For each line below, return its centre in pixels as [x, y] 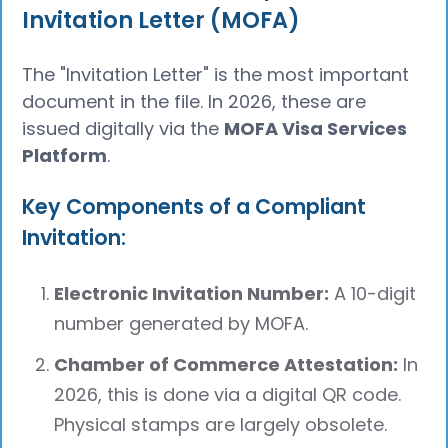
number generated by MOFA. [181, 323]
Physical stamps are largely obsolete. [221, 424]
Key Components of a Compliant [194, 206]
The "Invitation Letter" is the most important [216, 75]
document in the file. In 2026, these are [194, 102]
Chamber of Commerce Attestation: [226, 364]
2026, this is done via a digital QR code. [228, 394]
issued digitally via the [123, 129]
